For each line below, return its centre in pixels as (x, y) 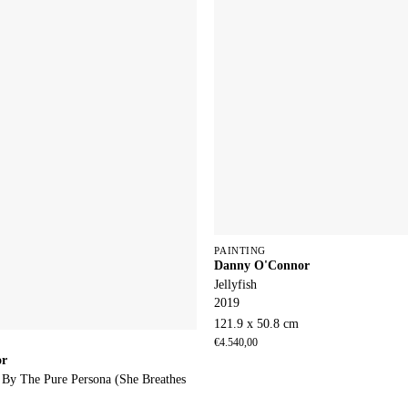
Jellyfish (236, 284)
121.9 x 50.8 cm (257, 323)
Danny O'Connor (262, 265)
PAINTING (240, 250)
